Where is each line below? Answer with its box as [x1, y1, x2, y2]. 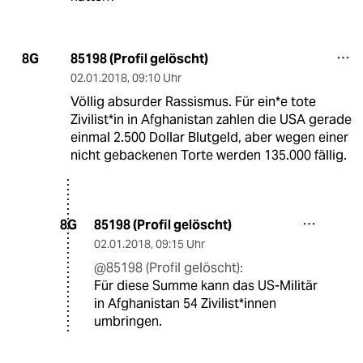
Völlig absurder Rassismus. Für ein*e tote [70, 92, 316, 110]
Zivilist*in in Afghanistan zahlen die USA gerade [70, 110, 352, 128]
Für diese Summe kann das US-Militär [94, 276, 318, 294]
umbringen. [94, 312, 162, 330]
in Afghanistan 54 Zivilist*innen [94, 294, 276, 312]
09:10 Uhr [131, 70, 181, 85]
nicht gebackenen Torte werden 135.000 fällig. [70, 146, 347, 164]
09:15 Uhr [156, 236, 205, 251]
